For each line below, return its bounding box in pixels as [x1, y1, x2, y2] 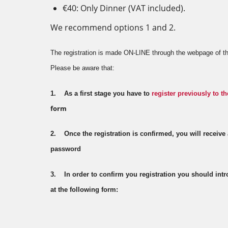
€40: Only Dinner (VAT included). [63, 3, 185, 14]
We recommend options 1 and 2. [50, 22, 176, 33]
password [50, 145, 81, 153]
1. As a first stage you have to [50, 90, 152, 97]
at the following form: [50, 186, 118, 193]
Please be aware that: [50, 64, 115, 72]
